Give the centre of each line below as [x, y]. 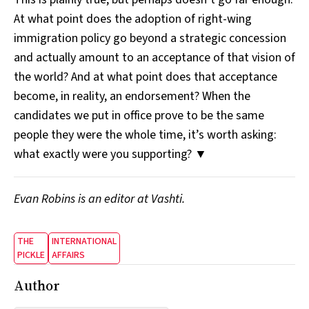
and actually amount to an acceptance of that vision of [154, 57]
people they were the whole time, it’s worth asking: [145, 134]
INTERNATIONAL [84, 241]
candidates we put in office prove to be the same [139, 115]
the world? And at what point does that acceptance [146, 77]
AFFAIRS [68, 255]
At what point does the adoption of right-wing [133, 19]
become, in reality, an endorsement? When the [132, 96]
